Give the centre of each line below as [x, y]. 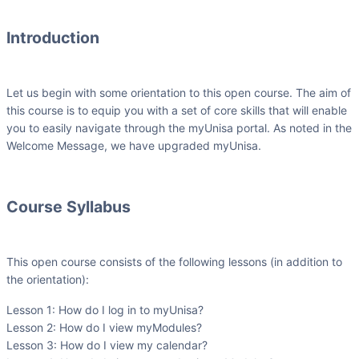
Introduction [53, 37]
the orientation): [48, 279]
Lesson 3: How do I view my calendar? [107, 345]
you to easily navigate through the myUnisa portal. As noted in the [179, 127]
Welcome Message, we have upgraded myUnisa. [135, 145]
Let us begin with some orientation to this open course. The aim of [179, 92]
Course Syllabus [69, 206]
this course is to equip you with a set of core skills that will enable [177, 110]
